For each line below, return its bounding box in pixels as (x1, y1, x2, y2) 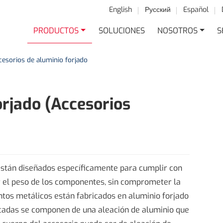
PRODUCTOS (33, 25, 79, 36)
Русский (144, 5, 171, 14)
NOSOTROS (157, 25, 198, 36)
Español (183, 5, 209, 14)
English (109, 5, 132, 14)
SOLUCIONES (98, 25, 145, 36)
